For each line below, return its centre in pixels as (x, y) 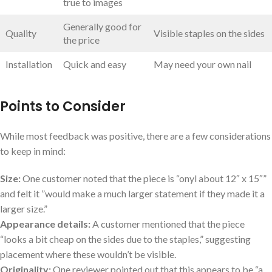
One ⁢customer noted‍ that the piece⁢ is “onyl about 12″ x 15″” (144, 178)
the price (81, 40)
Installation (29, 64)
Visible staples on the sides (209, 33)
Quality (21, 33)
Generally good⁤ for (102, 27)
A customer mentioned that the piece (168, 224)
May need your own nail (202, 64)
